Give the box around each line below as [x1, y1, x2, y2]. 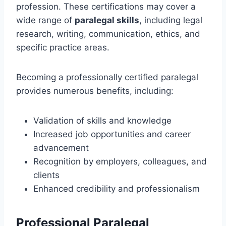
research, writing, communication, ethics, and [16, 28, 200, 39]
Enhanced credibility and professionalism [33, 183, 200, 194]
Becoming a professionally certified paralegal [16, 72, 198, 82]
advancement [33, 142, 89, 153]
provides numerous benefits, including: [16, 85, 174, 96]
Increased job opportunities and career [33, 129, 191, 139]
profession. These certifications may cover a [16, 1, 196, 12]
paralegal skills [75, 15, 139, 25]
